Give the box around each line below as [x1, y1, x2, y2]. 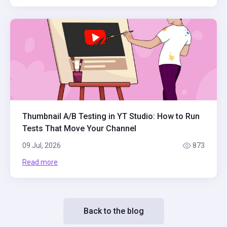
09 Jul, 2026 [22, 141, 61, 150]
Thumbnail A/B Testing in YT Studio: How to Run [22, 111, 200, 122]
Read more [22, 158, 58, 167]
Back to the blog [83, 206, 144, 216]
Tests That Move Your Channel [22, 124, 136, 134]
